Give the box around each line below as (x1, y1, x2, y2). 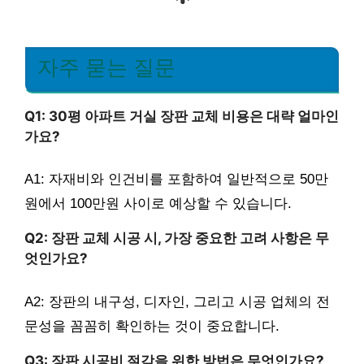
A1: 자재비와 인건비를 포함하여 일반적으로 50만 (24, 171, 328, 188)
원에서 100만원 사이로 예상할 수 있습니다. (24, 196, 292, 212)
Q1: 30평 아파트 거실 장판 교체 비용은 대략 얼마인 (24, 107, 339, 124)
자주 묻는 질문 (37, 56, 175, 80)
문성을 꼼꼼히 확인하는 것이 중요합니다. (24, 318, 279, 334)
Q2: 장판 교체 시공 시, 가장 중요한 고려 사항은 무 (24, 230, 329, 247)
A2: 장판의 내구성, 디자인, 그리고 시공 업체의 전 (24, 293, 330, 310)
